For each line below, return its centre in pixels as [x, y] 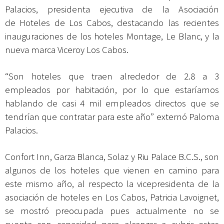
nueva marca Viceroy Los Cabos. [67, 49]
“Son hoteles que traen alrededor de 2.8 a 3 [112, 76]
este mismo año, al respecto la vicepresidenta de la [112, 183]
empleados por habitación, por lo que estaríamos [112, 89]
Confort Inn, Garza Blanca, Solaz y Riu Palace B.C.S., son [112, 156]
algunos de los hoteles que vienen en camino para [112, 170]
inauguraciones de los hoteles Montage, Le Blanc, [105, 36]
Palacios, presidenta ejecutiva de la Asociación [112, 9]
